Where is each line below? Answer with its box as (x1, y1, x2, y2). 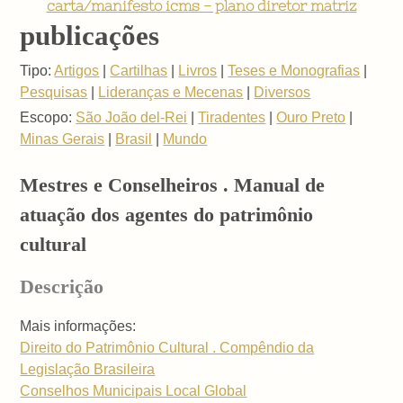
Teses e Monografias (228, 62, 361, 78)
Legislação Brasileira (20, 362, 156, 378)
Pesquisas (20, 84, 88, 100)
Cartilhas (110, 62, 168, 78)
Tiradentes (198, 109, 266, 125)
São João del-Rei (76, 109, 188, 125)
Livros (178, 62, 218, 78)
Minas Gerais (20, 130, 105, 147)
